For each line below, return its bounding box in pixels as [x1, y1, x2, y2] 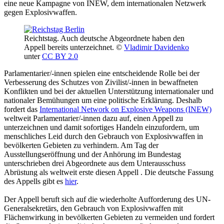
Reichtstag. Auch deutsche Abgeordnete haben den [24, 34, 184, 42]
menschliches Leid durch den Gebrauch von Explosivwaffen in [4, 132, 203, 140]
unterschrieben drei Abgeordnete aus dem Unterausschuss [4, 159, 185, 167]
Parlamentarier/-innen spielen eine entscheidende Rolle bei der [4, 69, 199, 77]
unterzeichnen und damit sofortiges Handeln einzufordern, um [4, 123, 199, 131]
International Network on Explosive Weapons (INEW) [39, 105, 211, 113]
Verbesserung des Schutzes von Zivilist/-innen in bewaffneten [4, 78, 198, 86]
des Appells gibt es [4, 177, 65, 185]
